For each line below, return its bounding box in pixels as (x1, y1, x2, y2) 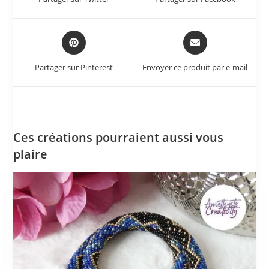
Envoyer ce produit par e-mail (142, 61, 248, 73)
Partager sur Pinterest (34, 61, 113, 73)
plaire (13, 145, 48, 162)
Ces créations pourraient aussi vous (13, 128, 224, 145)
